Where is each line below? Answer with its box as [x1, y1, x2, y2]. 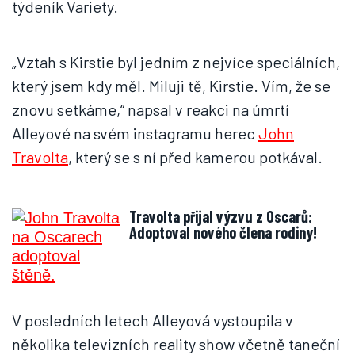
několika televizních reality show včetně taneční [12, 334, 340, 353]
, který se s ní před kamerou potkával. [68, 147, 323, 166]
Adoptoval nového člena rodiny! [129, 223, 317, 242]
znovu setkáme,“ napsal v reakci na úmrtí [12, 100, 289, 119]
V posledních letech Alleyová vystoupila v [12, 311, 293, 330]
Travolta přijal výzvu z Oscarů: [129, 207, 312, 226]
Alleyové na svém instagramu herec [12, 124, 258, 143]
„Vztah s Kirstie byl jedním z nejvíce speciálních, [12, 52, 340, 71]
